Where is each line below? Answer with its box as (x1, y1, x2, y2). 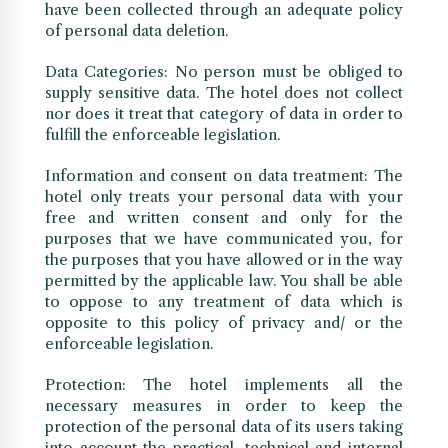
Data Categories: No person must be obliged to (44, 62, 404, 82)
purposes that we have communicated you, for (44, 229, 404, 249)
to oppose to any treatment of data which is (44, 292, 404, 312)
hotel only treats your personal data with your (44, 187, 404, 207)
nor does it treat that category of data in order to (44, 104, 404, 124)
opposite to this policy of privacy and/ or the (44, 313, 404, 333)
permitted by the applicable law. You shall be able (44, 271, 404, 291)
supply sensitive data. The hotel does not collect (44, 83, 404, 103)
